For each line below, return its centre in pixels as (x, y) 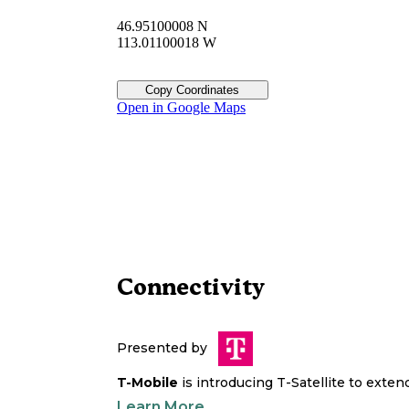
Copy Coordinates (193, 90)
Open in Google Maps (181, 108)
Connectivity (191, 287)
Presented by (162, 348)
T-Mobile (147, 383)
